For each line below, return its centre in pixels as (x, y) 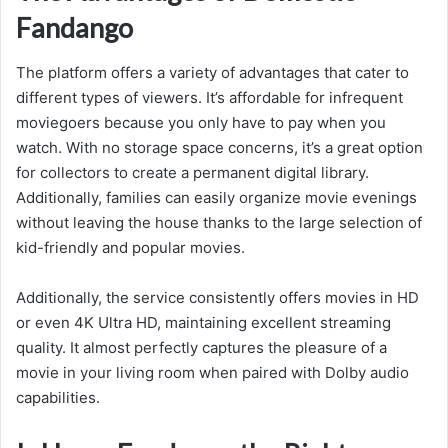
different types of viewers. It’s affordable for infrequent (209, 97)
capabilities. (58, 397)
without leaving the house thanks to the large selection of (219, 222)
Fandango (74, 28)
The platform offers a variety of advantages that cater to (212, 72)
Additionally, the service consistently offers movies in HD (217, 297)
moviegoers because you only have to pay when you (201, 122)
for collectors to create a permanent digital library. (192, 172)
